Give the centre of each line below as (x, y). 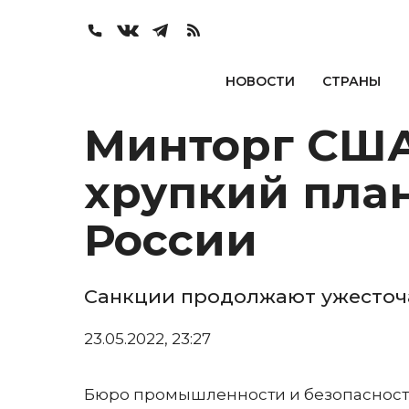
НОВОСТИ (260, 81)
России (171, 240)
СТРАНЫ (351, 81)
